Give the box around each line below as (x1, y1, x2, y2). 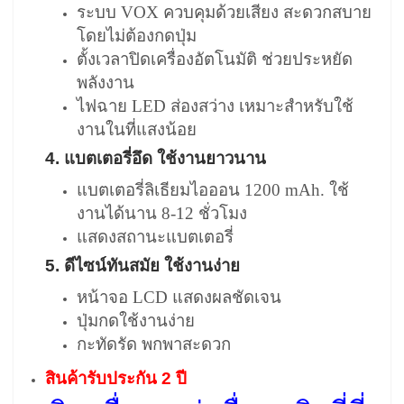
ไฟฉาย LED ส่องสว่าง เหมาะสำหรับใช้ (77, 96, 353, 115)
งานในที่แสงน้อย (77, 119, 197, 139)
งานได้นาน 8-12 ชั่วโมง (77, 203, 247, 223)
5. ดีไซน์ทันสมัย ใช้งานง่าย (45, 255, 240, 275)
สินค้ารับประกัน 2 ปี (45, 368, 187, 388)
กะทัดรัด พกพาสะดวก (77, 334, 231, 353)
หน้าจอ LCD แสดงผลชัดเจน (77, 287, 281, 307)
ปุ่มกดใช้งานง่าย (77, 310, 195, 330)
